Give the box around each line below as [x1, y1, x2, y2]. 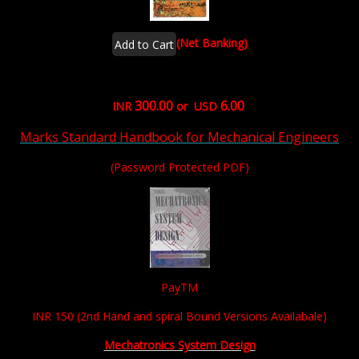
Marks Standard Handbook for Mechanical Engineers [20, 128, 339, 146]
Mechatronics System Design [103, 337, 256, 353]
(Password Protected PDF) [110, 159, 249, 175]
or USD [172, 99, 217, 114]
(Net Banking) [175, 34, 248, 50]
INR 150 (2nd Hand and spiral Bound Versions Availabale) [32, 309, 327, 324]
